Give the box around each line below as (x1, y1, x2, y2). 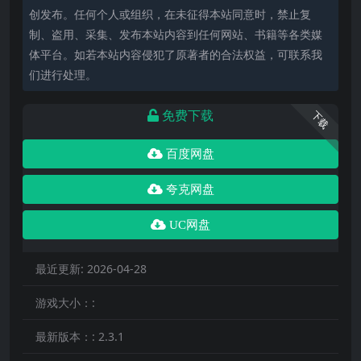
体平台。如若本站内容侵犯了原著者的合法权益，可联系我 (29, 46, 322, 62)
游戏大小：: (35, 294, 95, 310)
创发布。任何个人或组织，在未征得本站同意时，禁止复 (29, 6, 311, 22)
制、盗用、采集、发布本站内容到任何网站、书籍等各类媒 (29, 26, 322, 42)
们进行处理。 (29, 66, 97, 82)
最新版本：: (35, 328, 98, 344)
